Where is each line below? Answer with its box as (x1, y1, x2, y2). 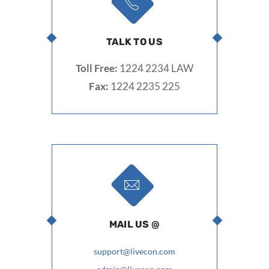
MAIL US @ (109, 219, 160, 230)
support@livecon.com (94, 246, 175, 256)
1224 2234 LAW (118, 62, 193, 74)
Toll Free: (76, 62, 118, 74)
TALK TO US (106, 36, 163, 47)
